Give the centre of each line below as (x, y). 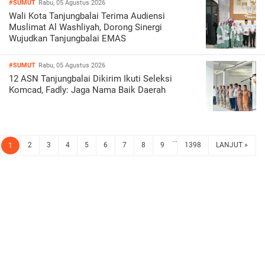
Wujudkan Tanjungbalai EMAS (67, 39)
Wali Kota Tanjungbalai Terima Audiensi (87, 16)
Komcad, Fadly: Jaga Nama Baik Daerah (87, 90)
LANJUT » (232, 145)
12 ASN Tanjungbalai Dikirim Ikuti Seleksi (91, 79)
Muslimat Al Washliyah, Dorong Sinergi (85, 28)
